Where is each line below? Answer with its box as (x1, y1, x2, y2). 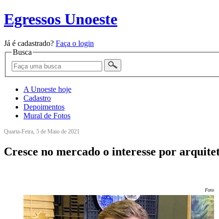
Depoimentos (23, 103, 65, 111)
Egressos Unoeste (4, 10, 117, 28)
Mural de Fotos (23, 111, 70, 120)
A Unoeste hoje (23, 85, 71, 94)
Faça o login (56, 39, 94, 47)
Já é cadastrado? (4, 39, 56, 47)
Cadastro (23, 94, 51, 103)
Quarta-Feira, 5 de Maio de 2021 (4, 128, 80, 135)
